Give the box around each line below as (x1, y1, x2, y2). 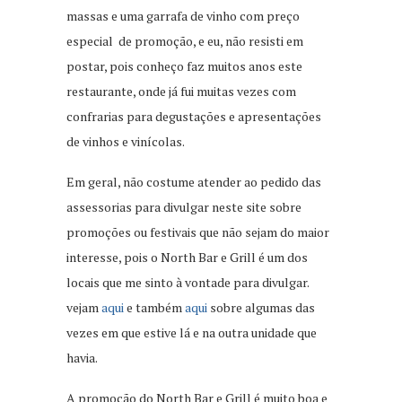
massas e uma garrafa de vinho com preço (66, 7, 300, 25)
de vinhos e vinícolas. (66, 133, 185, 151)
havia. (66, 349, 98, 367)
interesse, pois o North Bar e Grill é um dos (66, 249, 308, 267)
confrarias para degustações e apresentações (66, 108, 321, 126)
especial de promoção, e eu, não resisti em (66, 32, 303, 50)
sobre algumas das (207, 299, 315, 317)
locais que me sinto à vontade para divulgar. (66, 274, 309, 292)
